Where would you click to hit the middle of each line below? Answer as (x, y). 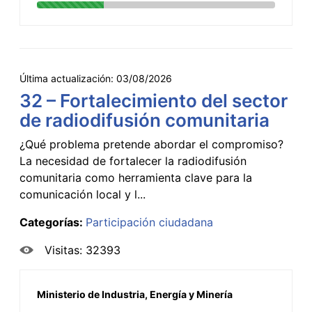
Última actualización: (68, 78)
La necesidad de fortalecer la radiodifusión (133, 161)
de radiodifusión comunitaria (145, 120)
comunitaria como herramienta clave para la (136, 177)
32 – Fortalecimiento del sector (154, 100)
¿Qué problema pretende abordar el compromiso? (151, 144)
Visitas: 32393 (83, 250)
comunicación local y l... (83, 194)
